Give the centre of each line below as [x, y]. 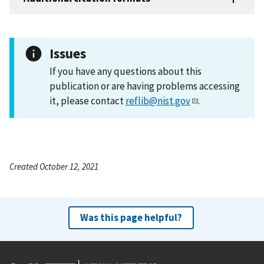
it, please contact [88, 100]
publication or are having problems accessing [145, 86]
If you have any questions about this [126, 71]
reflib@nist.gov [158, 100]
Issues [68, 53]
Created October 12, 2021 [54, 166]
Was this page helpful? [131, 217]
